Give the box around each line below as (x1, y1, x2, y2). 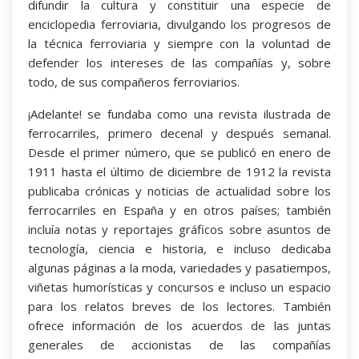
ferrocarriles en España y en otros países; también (28, 201, 331, 218)
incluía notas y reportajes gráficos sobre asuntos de (28, 220, 331, 237)
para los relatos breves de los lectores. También (28, 297, 331, 314)
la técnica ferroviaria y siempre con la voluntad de (28, 34, 331, 51)
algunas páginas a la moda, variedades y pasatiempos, (28, 259, 331, 276)
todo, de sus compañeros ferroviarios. (28, 73, 240, 90)
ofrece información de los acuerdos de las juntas (28, 317, 331, 333)
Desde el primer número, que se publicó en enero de (28, 143, 331, 160)
